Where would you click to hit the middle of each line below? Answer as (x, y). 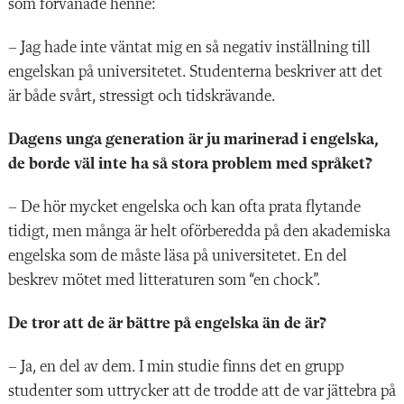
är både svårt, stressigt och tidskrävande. (142, 96)
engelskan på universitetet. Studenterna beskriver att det (195, 72)
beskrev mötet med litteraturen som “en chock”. (165, 280)
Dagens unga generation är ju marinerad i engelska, (193, 139)
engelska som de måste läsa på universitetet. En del (178, 256)
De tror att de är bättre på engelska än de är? (167, 323)
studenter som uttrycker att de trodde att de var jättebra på (202, 391)
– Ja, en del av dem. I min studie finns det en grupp (176, 367)
